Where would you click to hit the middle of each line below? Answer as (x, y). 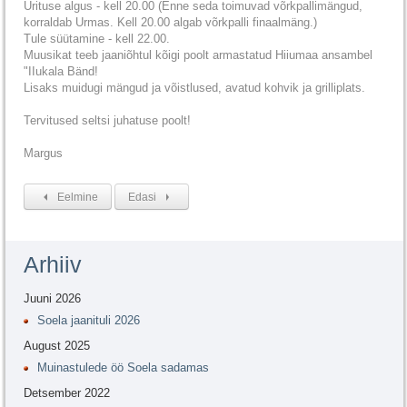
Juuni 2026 (52, 299)
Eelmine (77, 198)
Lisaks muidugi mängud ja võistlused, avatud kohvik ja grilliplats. (194, 88)
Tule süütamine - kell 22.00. (97, 39)
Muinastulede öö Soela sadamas (123, 368)
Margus (43, 154)
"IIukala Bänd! (61, 72)
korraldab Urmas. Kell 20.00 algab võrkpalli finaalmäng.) (170, 23)
